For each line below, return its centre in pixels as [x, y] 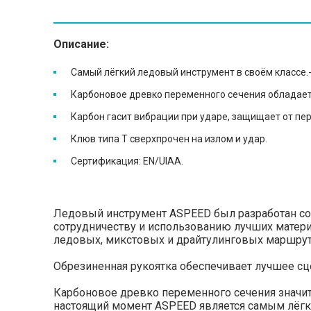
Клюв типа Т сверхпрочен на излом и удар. [169, 139]
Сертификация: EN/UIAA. [127, 161]
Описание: [81, 44]
